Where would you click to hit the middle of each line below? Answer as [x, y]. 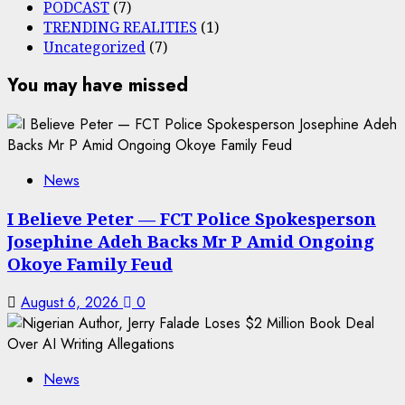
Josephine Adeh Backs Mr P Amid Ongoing [191, 241]
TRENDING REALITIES [120, 28]
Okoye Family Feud [90, 264]
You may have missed [98, 85]
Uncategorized [94, 47]
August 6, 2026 [72, 302]
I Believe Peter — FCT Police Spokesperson [192, 219]
